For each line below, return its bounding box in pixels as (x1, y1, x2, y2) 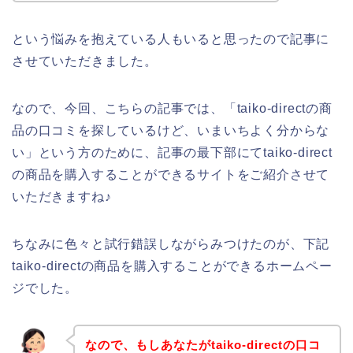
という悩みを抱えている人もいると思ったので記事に (12, 32, 330, 46)
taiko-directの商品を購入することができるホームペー (12, 258, 333, 273)
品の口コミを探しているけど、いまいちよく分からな (12, 123, 330, 137)
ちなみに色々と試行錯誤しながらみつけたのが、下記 (12, 236, 330, 251)
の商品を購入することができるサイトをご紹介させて (12, 167, 330, 181)
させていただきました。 (12, 54, 158, 68)
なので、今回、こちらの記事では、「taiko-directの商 (12, 101, 333, 115)
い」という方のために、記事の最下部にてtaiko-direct (12, 145, 333, 159)
